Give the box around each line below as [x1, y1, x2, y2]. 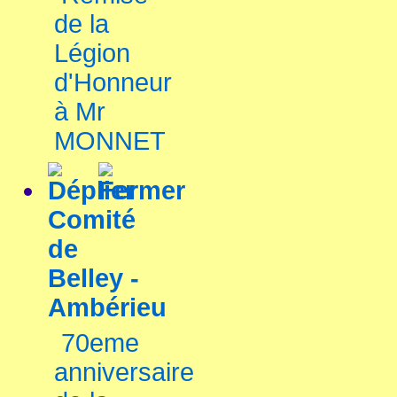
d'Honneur [54, 68, 172, 97]
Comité [48, 206, 136, 234]
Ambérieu [48, 293, 167, 322]
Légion [54, 39, 130, 67]
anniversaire [54, 358, 194, 386]
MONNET [54, 127, 166, 155]
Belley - [48, 264, 139, 292]
